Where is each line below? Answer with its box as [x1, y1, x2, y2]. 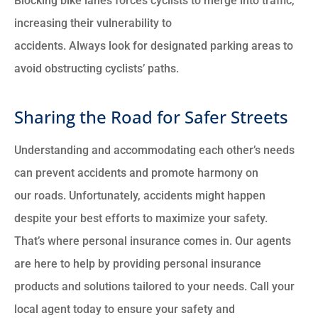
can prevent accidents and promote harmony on [14, 166, 258, 180]
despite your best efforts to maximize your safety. [14, 212, 268, 226]
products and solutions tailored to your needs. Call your [14, 280, 295, 294]
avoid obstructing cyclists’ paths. [14, 62, 179, 76]
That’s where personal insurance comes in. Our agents [14, 234, 291, 248]
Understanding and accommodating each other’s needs [14, 143, 295, 158]
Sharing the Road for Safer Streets [14, 105, 288, 129]
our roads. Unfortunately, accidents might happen [14, 189, 265, 203]
